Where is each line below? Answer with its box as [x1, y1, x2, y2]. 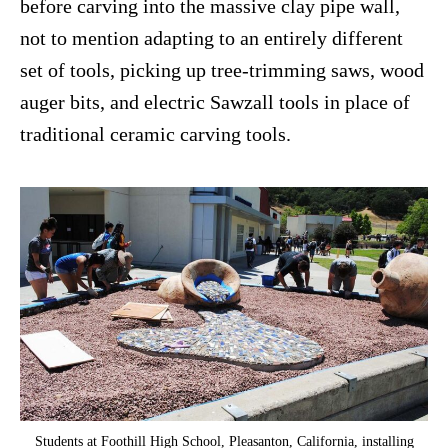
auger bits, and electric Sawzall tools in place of [20, 91, 410, 114]
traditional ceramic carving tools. [20, 123, 291, 146]
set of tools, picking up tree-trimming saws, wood [20, 59, 424, 82]
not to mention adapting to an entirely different [20, 27, 403, 50]
